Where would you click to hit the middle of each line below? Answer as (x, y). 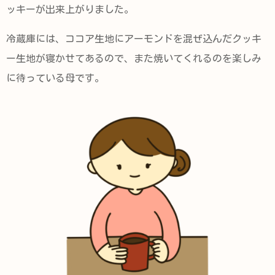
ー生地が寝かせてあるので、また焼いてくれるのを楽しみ (134, 58)
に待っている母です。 (55, 78)
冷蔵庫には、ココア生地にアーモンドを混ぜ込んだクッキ (134, 39)
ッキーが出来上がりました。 (70, 9)
